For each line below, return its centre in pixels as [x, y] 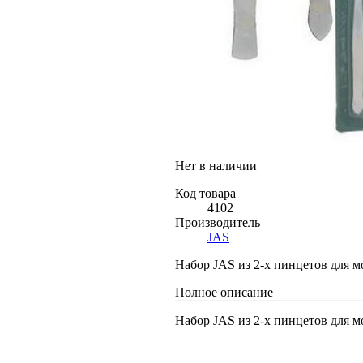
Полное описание [224, 292]
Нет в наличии [216, 165]
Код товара [205, 193]
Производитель [218, 222]
